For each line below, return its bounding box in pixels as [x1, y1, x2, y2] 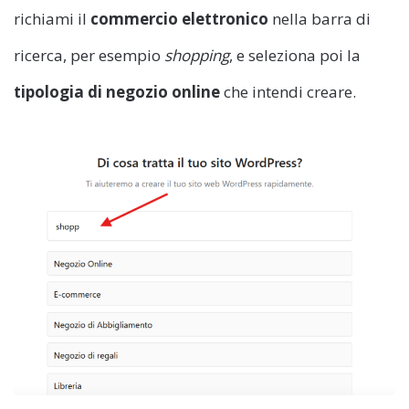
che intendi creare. [220, 80, 356, 102]
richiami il [14, 7, 90, 29]
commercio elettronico [90, 7, 268, 29]
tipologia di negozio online [14, 80, 220, 102]
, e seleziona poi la [229, 44, 361, 66]
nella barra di [268, 7, 371, 29]
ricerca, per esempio [14, 44, 164, 66]
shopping [164, 44, 229, 66]
